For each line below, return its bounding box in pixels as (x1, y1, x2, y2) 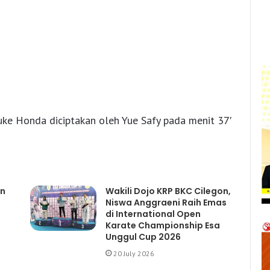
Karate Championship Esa (105, 219, 220, 232)
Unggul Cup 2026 (105, 231, 181, 243)
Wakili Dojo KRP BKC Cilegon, (105, 185, 231, 198)
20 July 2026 (113, 249, 154, 259)
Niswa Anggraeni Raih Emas (105, 196, 227, 209)
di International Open (105, 208, 201, 221)
